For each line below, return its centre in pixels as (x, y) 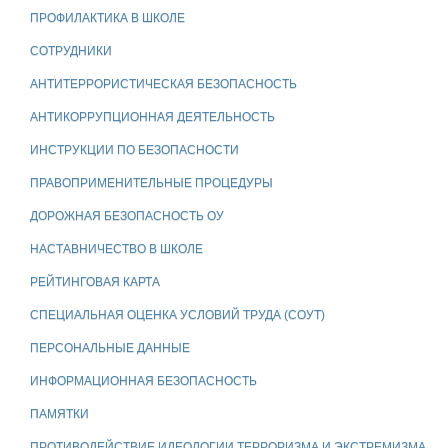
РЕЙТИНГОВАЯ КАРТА (95, 281)
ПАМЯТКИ (59, 413)
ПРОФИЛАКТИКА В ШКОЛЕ (107, 17)
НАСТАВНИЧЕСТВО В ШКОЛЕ (116, 248)
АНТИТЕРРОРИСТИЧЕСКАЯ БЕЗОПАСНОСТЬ (163, 83)
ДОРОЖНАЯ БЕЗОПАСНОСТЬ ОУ (127, 215)
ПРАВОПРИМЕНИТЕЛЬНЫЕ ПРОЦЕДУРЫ (151, 182)
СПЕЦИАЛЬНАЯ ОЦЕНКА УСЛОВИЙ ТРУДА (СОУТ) (177, 314)
